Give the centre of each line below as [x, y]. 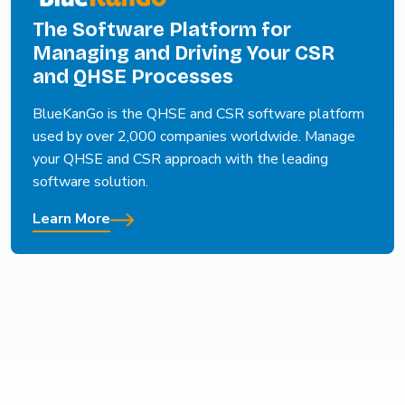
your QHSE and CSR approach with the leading [180, 159]
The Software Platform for [162, 29]
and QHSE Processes [133, 76]
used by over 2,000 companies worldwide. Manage [194, 136]
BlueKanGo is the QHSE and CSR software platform [198, 113]
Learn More [71, 218]
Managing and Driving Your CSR [184, 53]
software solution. [90, 181]
